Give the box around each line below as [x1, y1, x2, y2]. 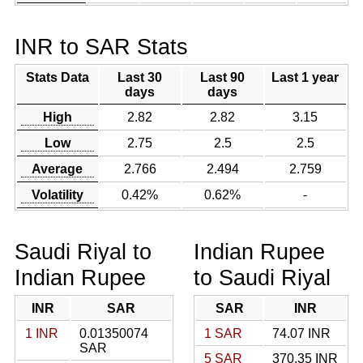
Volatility [31, 188, 83, 202]
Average [32, 162, 83, 176]
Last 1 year [271, 70, 340, 84]
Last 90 [200, 70, 246, 84]
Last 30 [117, 70, 163, 84]
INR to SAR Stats [14, 34, 188, 59]
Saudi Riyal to [14, 239, 152, 264]
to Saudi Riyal [194, 265, 331, 290]
